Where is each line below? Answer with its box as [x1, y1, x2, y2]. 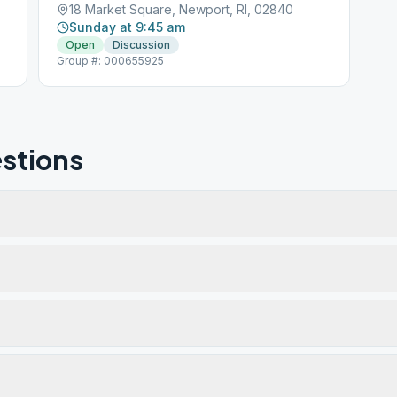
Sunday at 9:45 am [69, 19, 186, 35]
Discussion [113, 38, 171, 51]
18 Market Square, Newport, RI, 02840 [69, 2, 294, 17]
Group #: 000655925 [57, 54, 165, 67]
